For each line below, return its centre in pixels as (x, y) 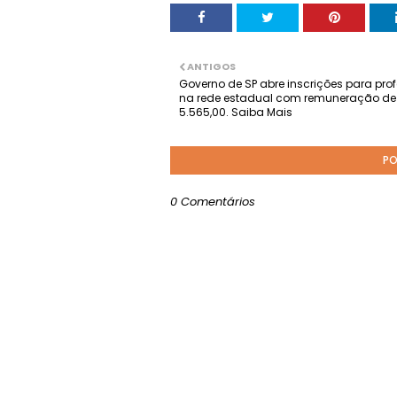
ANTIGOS (211, 66)
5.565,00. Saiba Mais (236, 112)
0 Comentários (213, 202)
